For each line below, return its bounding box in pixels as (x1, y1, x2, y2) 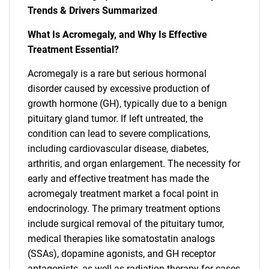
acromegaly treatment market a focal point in (28, 188, 219, 199)
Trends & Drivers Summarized (28, 5, 157, 16)
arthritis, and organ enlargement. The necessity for (28, 158, 240, 169)
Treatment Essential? (28, 44, 119, 55)
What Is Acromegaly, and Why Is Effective (28, 29, 207, 40)
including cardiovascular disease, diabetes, (28, 143, 208, 154)
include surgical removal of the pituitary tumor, (28, 218, 224, 229)
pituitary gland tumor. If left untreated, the (28, 113, 203, 124)
